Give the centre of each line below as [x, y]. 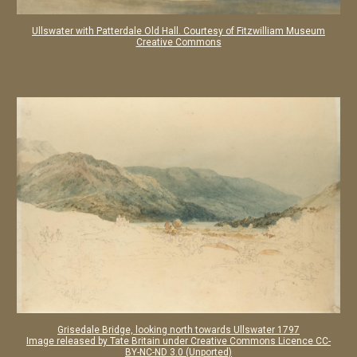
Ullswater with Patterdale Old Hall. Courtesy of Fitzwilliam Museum [178, 31]
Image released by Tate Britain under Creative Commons [152, 341]
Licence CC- [304, 341]
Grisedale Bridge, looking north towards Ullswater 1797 [178, 330]
